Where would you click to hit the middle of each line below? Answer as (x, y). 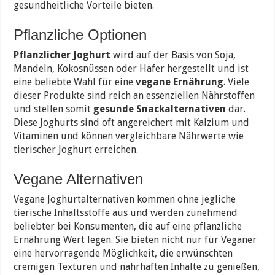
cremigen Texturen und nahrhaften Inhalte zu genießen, (137, 266)
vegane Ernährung (180, 82)
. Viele (237, 82)
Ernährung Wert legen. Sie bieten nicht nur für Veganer (135, 239)
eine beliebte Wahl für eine (75, 82)
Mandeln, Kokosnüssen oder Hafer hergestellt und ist (131, 68)
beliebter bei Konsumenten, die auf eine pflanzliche (128, 226)
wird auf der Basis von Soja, (173, 55)
